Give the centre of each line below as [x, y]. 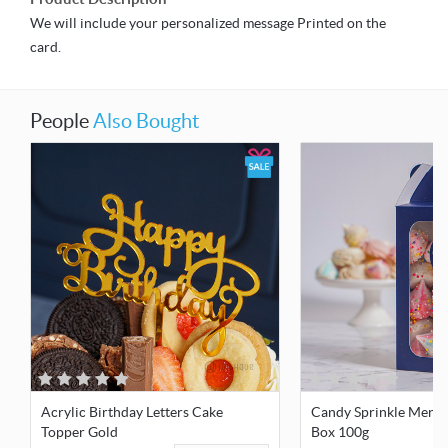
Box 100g [340, 432]
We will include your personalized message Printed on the [208, 23]
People [61, 121]
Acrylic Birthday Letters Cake [132, 412]
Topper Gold [79, 432]
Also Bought [146, 121]
